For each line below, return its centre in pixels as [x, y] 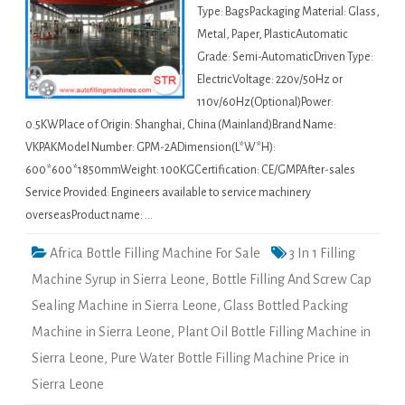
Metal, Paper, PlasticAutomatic [273, 35]
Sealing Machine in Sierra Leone [124, 306]
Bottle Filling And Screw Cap [292, 280]
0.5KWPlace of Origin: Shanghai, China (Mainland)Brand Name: [181, 125]
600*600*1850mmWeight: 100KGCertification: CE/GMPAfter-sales [190, 170]
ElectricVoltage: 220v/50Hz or [270, 80]
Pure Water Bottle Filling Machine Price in [230, 358]
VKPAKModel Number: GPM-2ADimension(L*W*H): [151, 148]
